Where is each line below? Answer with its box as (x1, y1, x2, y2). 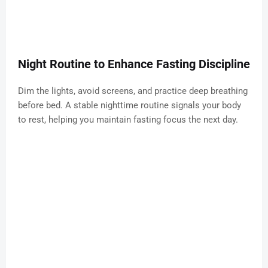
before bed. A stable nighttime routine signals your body (18, 100, 241, 111)
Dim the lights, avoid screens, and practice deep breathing (18, 86, 248, 97)
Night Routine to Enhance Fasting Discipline (18, 57, 250, 72)
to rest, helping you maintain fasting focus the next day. (18, 114, 238, 126)
